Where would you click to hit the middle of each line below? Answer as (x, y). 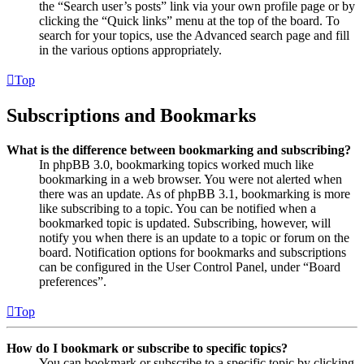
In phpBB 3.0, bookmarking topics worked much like (176, 164)
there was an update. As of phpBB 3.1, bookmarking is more (195, 193)
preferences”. (73, 281)
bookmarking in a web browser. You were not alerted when (191, 179)
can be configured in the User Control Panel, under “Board (190, 266)
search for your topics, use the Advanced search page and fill (194, 35)
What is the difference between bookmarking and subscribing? (179, 149)
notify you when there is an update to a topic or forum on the (194, 237)
